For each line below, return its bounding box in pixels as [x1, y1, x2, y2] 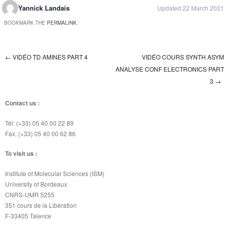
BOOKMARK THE [4, 19, 47, 27]
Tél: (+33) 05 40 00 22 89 [5, 118, 74, 127]
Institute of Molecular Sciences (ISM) [5, 168, 104, 178]
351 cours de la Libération [5, 200, 77, 209]
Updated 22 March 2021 [157, 4, 224, 13]
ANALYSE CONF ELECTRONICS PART [116, 65, 224, 74]
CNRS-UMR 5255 [5, 190, 54, 199]
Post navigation [2, 62, 99, 83]
